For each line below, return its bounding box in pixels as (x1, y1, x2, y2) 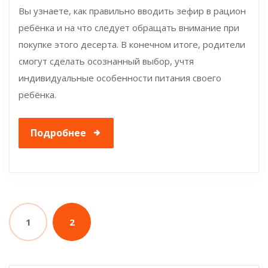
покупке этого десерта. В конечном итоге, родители (19, 38, 245, 50)
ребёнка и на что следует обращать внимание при (19, 21, 239, 33)
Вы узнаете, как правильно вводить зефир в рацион (19, 4, 246, 17)
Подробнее (31, 126, 86, 139)
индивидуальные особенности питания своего (19, 71, 221, 84)
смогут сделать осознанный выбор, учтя (19, 54, 194, 67)
